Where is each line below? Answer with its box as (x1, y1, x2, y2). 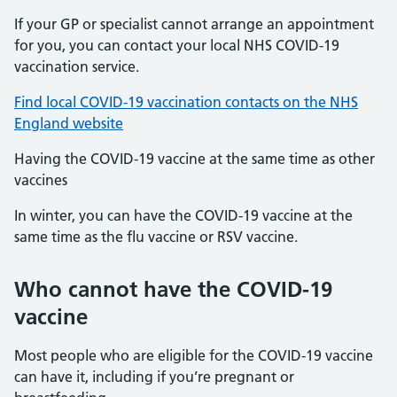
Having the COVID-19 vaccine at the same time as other (14, 150, 375, 167)
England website (14, 114, 123, 132)
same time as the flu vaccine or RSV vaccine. (14, 228, 298, 245)
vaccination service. (14, 58, 139, 75)
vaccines (14, 171, 67, 189)
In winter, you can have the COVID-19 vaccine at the (14, 206, 353, 224)
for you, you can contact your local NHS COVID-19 (14, 36, 339, 54)
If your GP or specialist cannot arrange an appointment (14, 15, 374, 33)
